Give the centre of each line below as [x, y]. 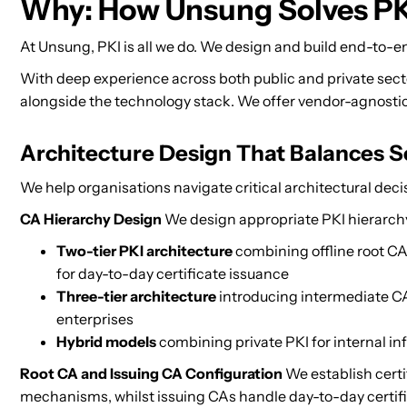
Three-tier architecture [136, 296]
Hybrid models [106, 342]
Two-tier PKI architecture [144, 251]
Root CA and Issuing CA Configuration [151, 373]
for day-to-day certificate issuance [173, 273]
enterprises [95, 319]
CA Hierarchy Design [91, 219]
